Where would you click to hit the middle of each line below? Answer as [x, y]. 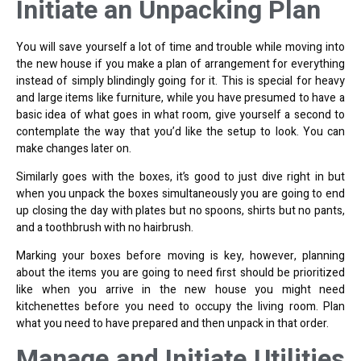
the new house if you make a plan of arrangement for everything [180, 64]
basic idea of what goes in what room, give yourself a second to [180, 114]
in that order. [296, 324]
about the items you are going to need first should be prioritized [180, 273]
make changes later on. [74, 148]
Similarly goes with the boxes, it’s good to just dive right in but [180, 176]
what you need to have [74, 324]
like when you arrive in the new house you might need [180, 290]
